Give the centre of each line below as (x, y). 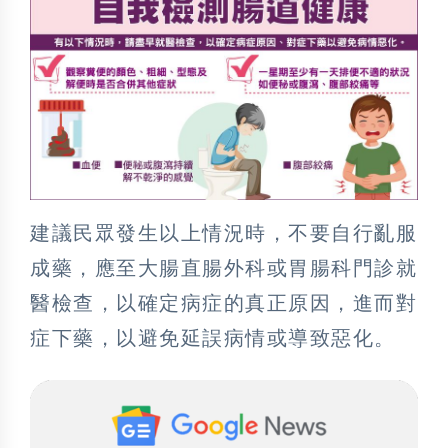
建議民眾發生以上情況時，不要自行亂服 (223, 233)
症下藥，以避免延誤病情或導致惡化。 (213, 338)
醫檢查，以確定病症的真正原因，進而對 (223, 303)
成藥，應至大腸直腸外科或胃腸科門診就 (223, 268)
